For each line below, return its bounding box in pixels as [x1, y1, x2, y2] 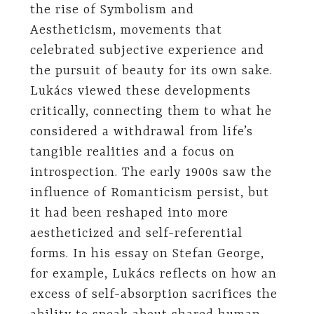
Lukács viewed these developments [29, 83, 251, 99]
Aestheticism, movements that [29, 22, 222, 38]
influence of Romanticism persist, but [29, 185, 269, 200]
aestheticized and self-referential [29, 226, 243, 241]
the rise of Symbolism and [29, 2, 194, 18]
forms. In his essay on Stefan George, [29, 246, 264, 261]
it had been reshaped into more [29, 205, 228, 221]
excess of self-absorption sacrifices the [29, 287, 278, 302]
